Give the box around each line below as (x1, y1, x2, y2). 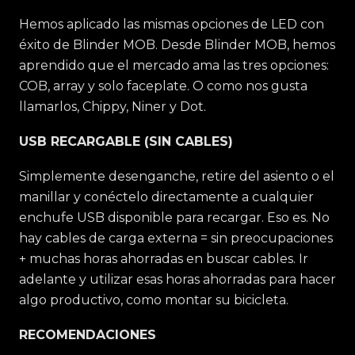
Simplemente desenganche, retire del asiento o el (19, 169, 334, 184)
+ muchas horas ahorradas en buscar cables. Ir (19, 251, 308, 266)
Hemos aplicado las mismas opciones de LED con (19, 17, 324, 32)
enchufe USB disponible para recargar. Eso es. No (19, 210, 330, 225)
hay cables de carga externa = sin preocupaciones (19, 231, 333, 246)
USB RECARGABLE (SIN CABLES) (19, 134, 233, 149)
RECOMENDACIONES (19, 327, 156, 342)
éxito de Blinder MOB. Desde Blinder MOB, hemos (19, 37, 335, 52)
